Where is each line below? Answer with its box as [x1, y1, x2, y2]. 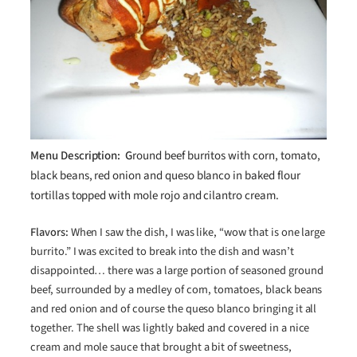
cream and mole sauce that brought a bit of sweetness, [30, 339, 292, 355]
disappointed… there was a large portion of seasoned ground [30, 262, 324, 279]
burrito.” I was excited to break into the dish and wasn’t [30, 243, 294, 260]
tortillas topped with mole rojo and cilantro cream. [30, 186, 279, 204]
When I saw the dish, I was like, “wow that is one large [68, 224, 326, 241]
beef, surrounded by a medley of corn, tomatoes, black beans [30, 281, 323, 298]
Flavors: [30, 224, 69, 241]
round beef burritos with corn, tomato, [132, 147, 320, 164]
